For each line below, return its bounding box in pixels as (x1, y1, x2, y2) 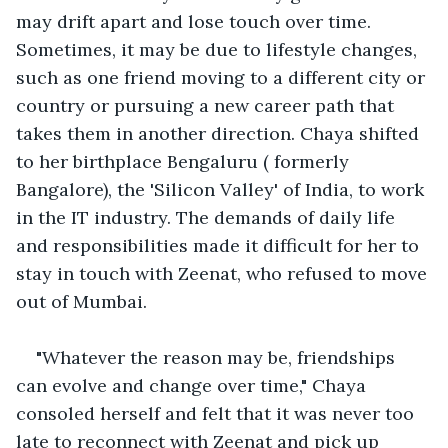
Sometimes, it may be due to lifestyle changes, (16, 37, 422, 61)
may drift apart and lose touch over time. (16, 9, 376, 33)
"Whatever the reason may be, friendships (36, 345, 400, 369)
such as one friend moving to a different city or (16, 65, 430, 89)
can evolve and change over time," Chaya (16, 373, 371, 397)
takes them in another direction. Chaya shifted (16, 121, 424, 145)
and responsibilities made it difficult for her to (16, 233, 424, 257)
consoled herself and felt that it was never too (16, 401, 419, 425)
